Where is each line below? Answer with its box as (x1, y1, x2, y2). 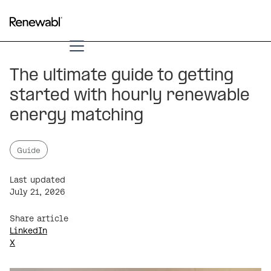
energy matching (10, 106, 143, 125)
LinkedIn (10, 225, 47, 235)
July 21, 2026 (10, 186, 65, 197)
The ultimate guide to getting (10, 67, 233, 85)
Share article (10, 213, 68, 223)
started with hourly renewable (10, 87, 250, 105)
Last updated (10, 174, 65, 184)
